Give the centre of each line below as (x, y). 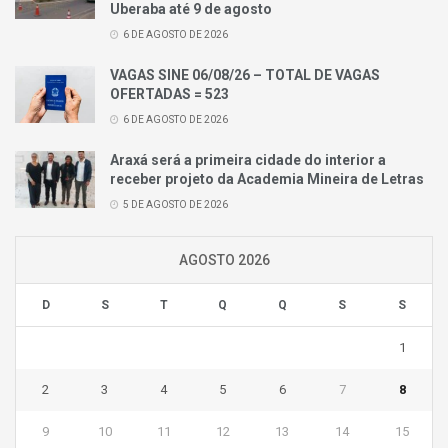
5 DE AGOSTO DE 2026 (174, 204)
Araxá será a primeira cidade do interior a (248, 159)
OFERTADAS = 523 (169, 93)
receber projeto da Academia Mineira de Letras (267, 178)
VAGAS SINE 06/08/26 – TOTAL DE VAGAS (245, 74)
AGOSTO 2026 (224, 259)
